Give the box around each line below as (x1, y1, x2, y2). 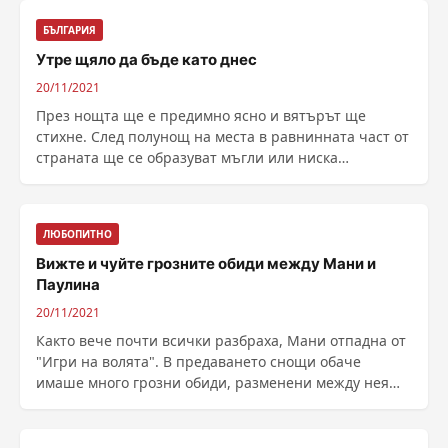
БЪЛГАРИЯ (43, 23, 96, 37)
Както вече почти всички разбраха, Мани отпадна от (36, 331, 406, 350)
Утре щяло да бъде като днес (36, 50, 257, 69)
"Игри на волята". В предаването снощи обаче (36, 352, 361, 371)
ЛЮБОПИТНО (43, 227, 112, 241)
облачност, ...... (36, 169, 139, 188)
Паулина (36, 275, 100, 294)
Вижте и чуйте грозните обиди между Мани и (36, 254, 376, 273)
